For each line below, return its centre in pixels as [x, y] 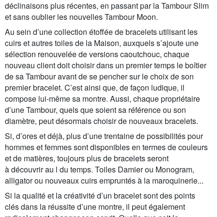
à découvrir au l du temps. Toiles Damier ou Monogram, [100, 169]
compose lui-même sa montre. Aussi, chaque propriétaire [102, 98]
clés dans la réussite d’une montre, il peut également [95, 206]
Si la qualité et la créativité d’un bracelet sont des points [100, 195]
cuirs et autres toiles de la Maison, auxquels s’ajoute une [102, 43]
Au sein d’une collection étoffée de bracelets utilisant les [101, 31]
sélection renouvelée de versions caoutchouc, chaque [97, 54]
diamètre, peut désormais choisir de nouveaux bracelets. [101, 121]
